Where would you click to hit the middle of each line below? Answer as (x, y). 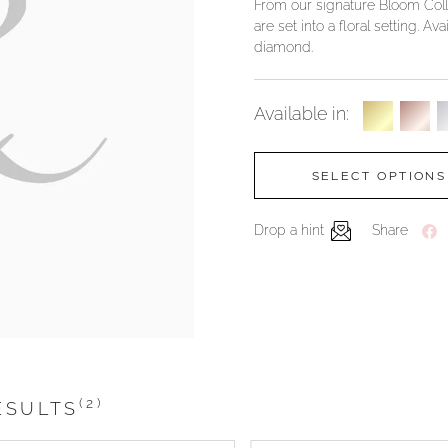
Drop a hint (289, 230)
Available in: (301, 113)
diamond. (283, 46)
